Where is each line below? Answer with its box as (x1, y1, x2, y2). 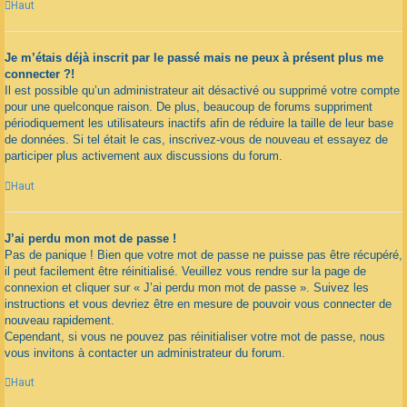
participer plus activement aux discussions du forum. (5, 148, 283, 163)
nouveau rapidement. (5, 313, 114, 327)
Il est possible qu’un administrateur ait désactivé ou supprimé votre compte (5, 83, 400, 97)
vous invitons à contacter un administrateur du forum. (5, 345, 285, 360)
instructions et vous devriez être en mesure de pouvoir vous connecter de (5, 296, 392, 311)
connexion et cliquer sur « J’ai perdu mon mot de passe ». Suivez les (5, 280, 369, 294)
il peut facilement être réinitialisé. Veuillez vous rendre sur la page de (5, 263, 366, 278)
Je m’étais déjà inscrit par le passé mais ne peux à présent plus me (5, 50, 383, 65)
